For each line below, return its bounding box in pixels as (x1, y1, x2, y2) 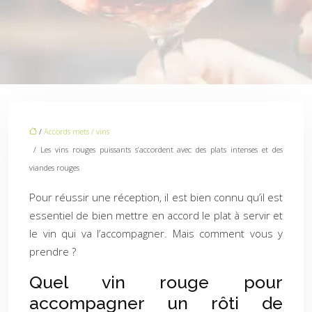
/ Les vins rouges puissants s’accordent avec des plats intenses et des (29, 144, 283, 155)
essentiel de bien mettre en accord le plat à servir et (29, 208, 283, 222)
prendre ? (29, 244, 76, 258)
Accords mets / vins (44, 126, 109, 136)
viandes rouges (29, 162, 79, 173)
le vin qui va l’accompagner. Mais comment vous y (29, 226, 283, 240)
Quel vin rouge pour (29, 272, 283, 292)
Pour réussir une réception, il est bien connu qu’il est (29, 190, 283, 204)
